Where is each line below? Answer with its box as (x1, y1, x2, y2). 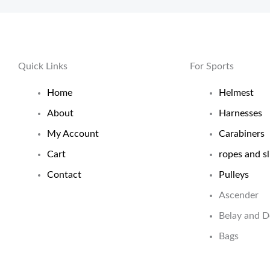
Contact (47, 169, 81, 180)
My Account (47, 128, 99, 139)
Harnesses (219, 108, 262, 118)
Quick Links (18, 61, 67, 71)
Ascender (219, 190, 259, 200)
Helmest (219, 87, 254, 98)
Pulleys (219, 169, 249, 180)
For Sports (190, 61, 234, 71)
